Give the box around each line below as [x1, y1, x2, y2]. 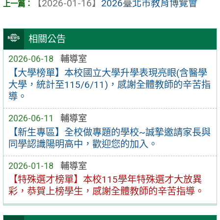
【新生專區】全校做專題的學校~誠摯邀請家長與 [8, 126, 211, 138]
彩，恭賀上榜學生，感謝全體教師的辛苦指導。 [8, 186, 204, 197]
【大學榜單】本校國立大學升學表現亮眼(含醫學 [8, 67, 207, 79]
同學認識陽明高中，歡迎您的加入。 [8, 138, 158, 150]
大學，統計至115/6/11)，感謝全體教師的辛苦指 [8, 79, 211, 90]
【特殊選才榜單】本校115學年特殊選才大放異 [8, 174, 202, 186]
